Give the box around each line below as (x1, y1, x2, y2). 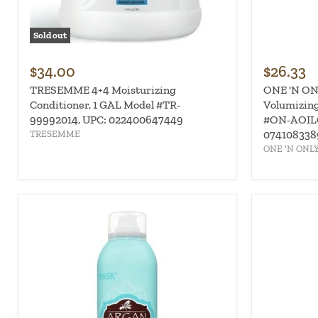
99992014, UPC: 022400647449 (30, 112, 183, 126)
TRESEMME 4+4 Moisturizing (30, 82, 176, 97)
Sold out (33, 29, 67, 40)
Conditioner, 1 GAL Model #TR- (30, 97, 180, 111)
